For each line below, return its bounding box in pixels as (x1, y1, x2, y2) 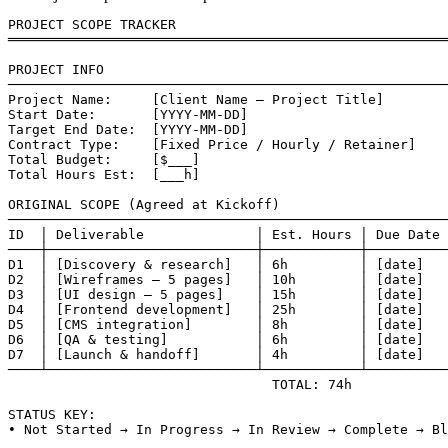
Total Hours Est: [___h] (8, 166, 200, 182)
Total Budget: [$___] (8, 151, 200, 167)
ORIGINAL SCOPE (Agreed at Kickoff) (8, 196, 280, 212)
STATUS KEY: (8, 406, 96, 422)
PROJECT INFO (8, 61, 104, 77)
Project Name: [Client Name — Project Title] (8, 91, 384, 107)
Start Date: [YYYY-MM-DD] (8, 106, 248, 122)
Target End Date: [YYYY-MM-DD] (8, 121, 248, 137)
